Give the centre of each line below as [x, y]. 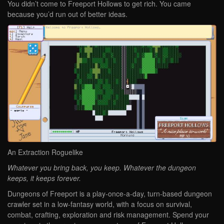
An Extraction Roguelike [45, 152]
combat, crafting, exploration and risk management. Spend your [108, 214]
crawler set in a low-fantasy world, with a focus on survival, [100, 204]
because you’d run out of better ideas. [67, 14]
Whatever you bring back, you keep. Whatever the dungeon [102, 167]
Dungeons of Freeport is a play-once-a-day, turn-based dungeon [110, 193]
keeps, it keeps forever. [44, 178]
